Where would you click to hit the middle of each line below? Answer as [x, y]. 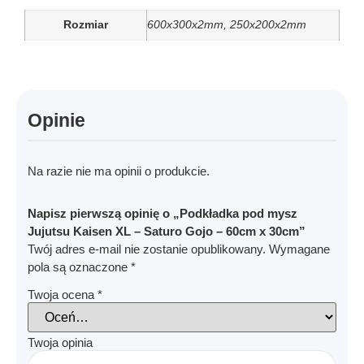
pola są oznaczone [79, 267]
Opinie [56, 121]
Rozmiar [86, 24]
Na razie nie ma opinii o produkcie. [119, 171]
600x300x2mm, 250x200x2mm [227, 24]
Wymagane [299, 249]
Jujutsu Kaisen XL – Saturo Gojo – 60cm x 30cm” [167, 232]
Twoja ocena [63, 294]
